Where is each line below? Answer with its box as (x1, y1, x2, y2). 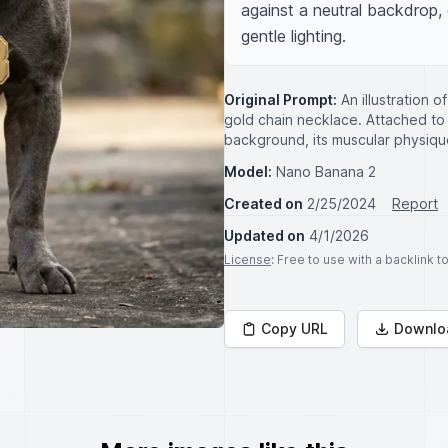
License (224, 252, 271, 267)
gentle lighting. (241, 26, 346, 46)
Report (392, 195, 438, 212)
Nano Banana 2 (276, 163, 376, 180)
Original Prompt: (224, 91, 337, 108)
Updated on (224, 227, 305, 244)
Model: (224, 163, 272, 180)
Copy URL (261, 320, 328, 337)
